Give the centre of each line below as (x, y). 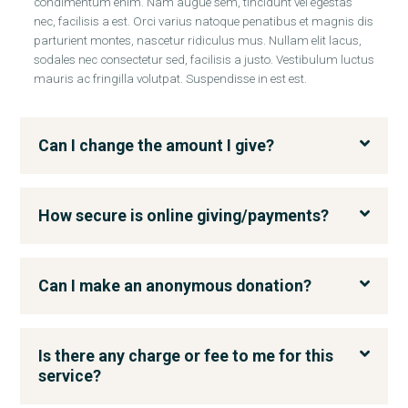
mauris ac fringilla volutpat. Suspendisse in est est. (170, 78)
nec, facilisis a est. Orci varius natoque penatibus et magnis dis (203, 21)
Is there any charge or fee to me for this (185, 355)
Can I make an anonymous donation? (174, 285)
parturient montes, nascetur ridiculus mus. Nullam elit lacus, (197, 40)
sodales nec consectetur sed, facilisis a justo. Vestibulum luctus (204, 59)
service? (69, 375)
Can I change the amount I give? (156, 145)
